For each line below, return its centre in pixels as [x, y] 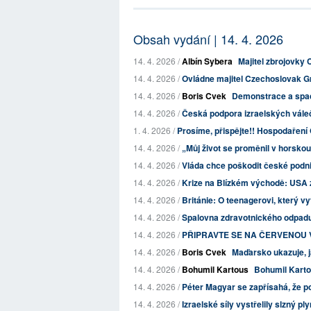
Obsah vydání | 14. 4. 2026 [208, 39]
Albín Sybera [207, 61]
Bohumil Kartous [215, 269]
